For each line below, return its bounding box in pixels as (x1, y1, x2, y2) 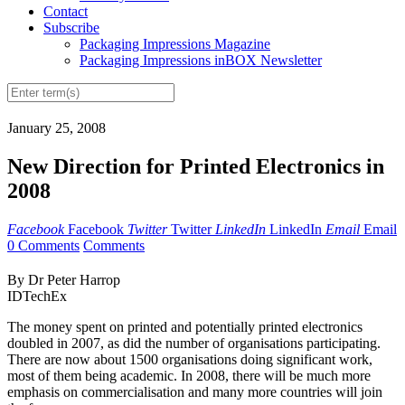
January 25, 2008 (7, 120, 106, 137)
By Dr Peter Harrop (7, 272, 120, 288)
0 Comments (7, 238, 80, 254)
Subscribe (43, 20, 99, 36)
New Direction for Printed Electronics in (7, 155, 384, 179)
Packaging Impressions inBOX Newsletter (80, 52, 322, 69)
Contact (43, 4, 88, 20)
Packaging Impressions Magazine (80, 36, 270, 52)
